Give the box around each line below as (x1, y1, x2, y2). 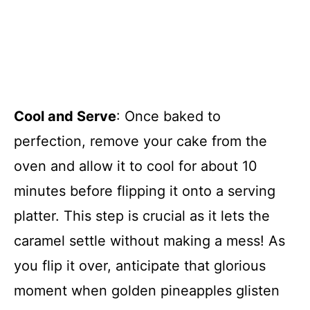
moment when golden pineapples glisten (14, 282, 280, 299)
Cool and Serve (14, 107, 116, 125)
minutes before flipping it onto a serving (14, 182, 275, 199)
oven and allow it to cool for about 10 (14, 157, 257, 174)
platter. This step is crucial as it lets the (14, 207, 270, 224)
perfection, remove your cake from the (14, 132, 267, 149)
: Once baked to (116, 107, 221, 125)
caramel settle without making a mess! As (14, 232, 285, 249)
